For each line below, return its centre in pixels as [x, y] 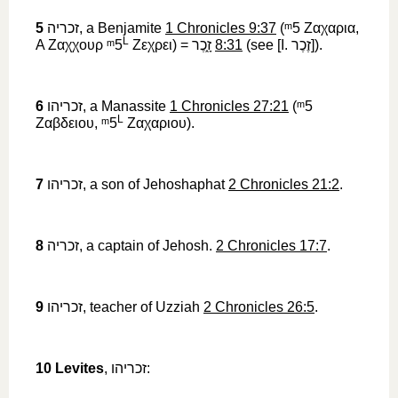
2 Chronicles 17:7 [271, 246]
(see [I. [267, 45]
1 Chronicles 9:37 [221, 28]
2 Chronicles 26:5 [259, 307]
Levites [80, 368]
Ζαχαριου [157, 123]
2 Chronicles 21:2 [284, 184]
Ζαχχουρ [76, 45]
